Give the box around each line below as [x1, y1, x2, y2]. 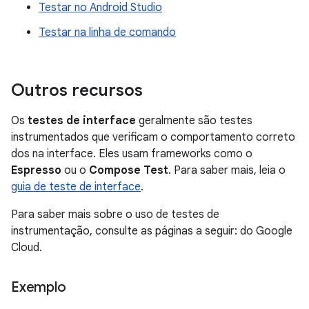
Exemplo [11, 279, 66, 296]
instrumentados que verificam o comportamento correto [11, 130, 295, 144]
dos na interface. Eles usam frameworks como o [11, 147, 252, 161]
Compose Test [89, 163, 168, 177]
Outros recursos [11, 80, 143, 101]
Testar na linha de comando [39, 26, 176, 39]
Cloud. [11, 241, 42, 255]
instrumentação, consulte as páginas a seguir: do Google [11, 224, 292, 238]
